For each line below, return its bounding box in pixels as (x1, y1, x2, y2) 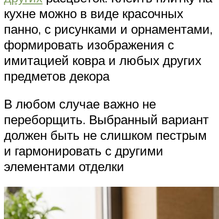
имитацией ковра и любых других (4, 52, 201, 68)
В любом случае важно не (4, 96, 156, 112)
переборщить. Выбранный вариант (4, 111, 209, 128)
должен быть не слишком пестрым (4, 127, 207, 143)
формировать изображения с (4, 36, 174, 52)
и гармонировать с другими (4, 143, 163, 159)
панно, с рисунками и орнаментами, (4, 21, 213, 37)
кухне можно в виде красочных (4, 5, 183, 21)
